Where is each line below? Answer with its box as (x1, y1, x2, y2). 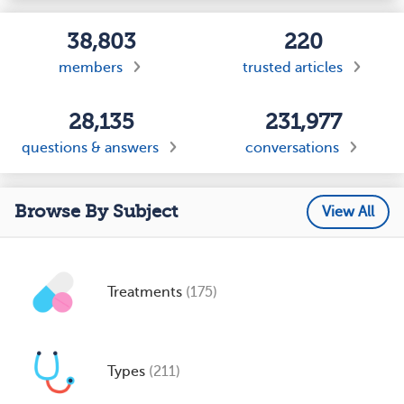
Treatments (107, 283, 186, 300)
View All (322, 203, 374, 220)
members (58, 59, 123, 76)
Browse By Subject (14, 200, 178, 222)
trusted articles (242, 59, 343, 76)
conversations (245, 139, 339, 156)
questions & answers (22, 139, 159, 156)
